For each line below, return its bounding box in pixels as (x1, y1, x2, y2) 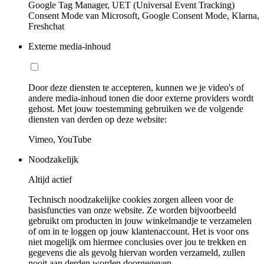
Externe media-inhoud (28, 41, 111, 51)
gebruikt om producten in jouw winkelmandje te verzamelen (28, 215, 252, 226)
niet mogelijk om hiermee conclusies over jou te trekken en (28, 236, 246, 247)
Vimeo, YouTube (28, 134, 91, 144)
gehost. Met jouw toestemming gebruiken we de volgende (28, 103, 243, 114)
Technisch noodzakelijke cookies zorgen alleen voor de (28, 194, 233, 204)
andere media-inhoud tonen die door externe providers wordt (28, 93, 253, 103)
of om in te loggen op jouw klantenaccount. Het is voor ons (28, 226, 249, 236)
